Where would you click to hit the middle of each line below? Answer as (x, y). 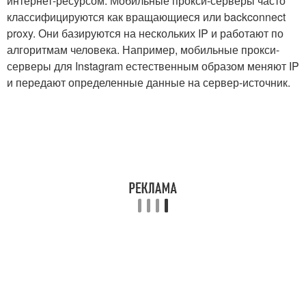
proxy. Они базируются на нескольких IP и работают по (145, 33)
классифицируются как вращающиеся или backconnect (146, 16)
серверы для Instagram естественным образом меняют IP (153, 66)
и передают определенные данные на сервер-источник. (149, 82)
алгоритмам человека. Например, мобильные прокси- (143, 49)
